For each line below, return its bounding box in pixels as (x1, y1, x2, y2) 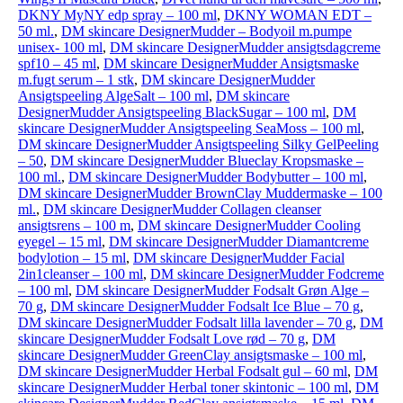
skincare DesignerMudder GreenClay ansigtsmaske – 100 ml (18, 347, 363, 363)
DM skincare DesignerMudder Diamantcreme (109, 234, 369, 249)
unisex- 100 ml (18, 40, 103, 55)
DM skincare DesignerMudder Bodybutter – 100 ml (68, 169, 363, 184)
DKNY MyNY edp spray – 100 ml (18, 7, 217, 22)
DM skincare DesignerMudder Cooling (138, 218, 361, 233)
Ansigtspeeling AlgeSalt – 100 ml (18, 88, 209, 103)
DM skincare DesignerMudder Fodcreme (150, 266, 384, 282)
